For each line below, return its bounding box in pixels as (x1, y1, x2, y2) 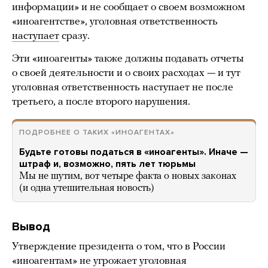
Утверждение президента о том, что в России (12, 241, 226, 253)
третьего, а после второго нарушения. (12, 96, 190, 108)
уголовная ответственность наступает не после (12, 82, 233, 94)
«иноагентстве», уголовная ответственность (12, 16, 218, 28)
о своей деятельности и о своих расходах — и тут (12, 68, 240, 80)
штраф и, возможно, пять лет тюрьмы (19, 158, 196, 170)
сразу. (59, 31, 90, 42)
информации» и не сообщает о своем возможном (12, 2, 245, 14)
